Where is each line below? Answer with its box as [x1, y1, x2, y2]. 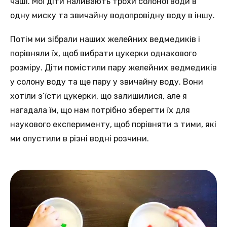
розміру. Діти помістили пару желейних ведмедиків [10, 63, 217, 73]
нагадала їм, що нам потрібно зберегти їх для [10, 105, 190, 116]
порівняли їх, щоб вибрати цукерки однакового [10, 49, 197, 59]
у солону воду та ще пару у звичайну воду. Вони [10, 77, 203, 87]
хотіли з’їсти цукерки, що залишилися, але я [10, 91, 187, 101]
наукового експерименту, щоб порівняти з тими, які [10, 120, 216, 130]
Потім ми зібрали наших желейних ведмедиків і [10, 34, 200, 45]
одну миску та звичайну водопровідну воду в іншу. [10, 10, 215, 20]
